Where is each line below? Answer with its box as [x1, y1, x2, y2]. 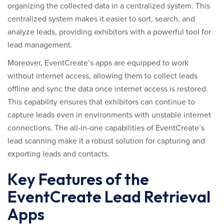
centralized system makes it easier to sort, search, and [7, 14, 195, 24]
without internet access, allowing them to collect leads [7, 71, 197, 81]
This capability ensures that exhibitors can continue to [7, 97, 195, 107]
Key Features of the [7, 169, 149, 189]
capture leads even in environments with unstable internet [7, 110, 211, 120]
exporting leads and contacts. [7, 149, 109, 159]
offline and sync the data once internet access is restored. [7, 84, 208, 94]
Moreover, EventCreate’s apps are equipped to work [7, 58, 188, 68]
